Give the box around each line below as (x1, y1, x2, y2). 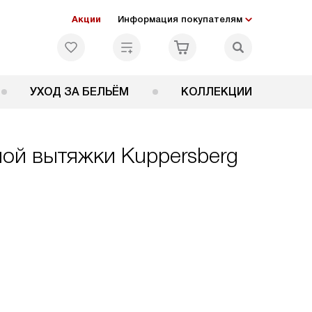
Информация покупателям (118, 14, 242, 24)
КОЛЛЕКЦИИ (181, 86, 252, 97)
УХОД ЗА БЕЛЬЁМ (30, 86, 130, 97)
